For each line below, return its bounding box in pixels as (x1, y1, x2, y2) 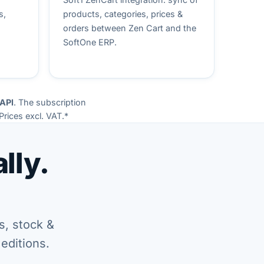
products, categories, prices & (62, 9, 183, 19)
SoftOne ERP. (62, 37, 117, 48)
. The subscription (13, 97, 86, 107)
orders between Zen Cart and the (62, 23, 196, 34)
